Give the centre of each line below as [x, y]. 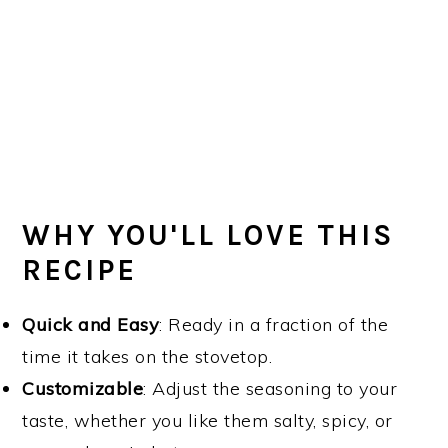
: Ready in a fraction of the [274, 324]
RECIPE [80, 269]
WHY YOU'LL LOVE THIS [208, 234]
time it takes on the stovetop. [147, 356]
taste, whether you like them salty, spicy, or [207, 420]
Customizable [83, 388]
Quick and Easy [91, 324]
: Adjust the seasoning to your [270, 388]
